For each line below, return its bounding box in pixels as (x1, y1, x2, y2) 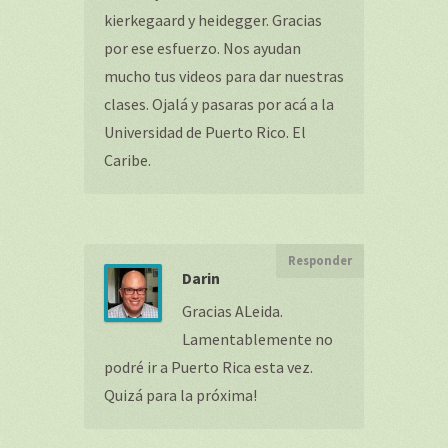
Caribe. (104, 150, 151, 170)
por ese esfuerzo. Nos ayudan (104, 38, 301, 58)
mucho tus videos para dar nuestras (104, 66, 344, 86)
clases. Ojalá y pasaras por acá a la (104, 94, 334, 114)
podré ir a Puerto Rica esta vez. (104, 357, 313, 377)
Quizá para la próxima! (104, 385, 257, 405)
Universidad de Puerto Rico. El (104, 122, 306, 142)
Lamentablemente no (182, 329, 333, 349)
